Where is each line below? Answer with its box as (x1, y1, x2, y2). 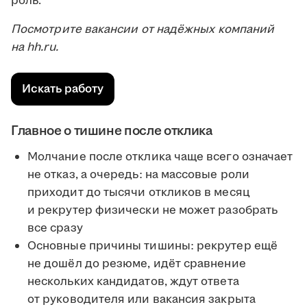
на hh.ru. (11, 39, 58, 56)
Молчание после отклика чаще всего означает (27, 149, 293, 166)
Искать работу (22, 81, 103, 98)
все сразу (27, 220, 83, 237)
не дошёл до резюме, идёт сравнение (27, 256, 246, 273)
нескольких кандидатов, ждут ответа (27, 273, 239, 291)
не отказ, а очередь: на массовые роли (27, 167, 249, 184)
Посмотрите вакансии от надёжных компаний (11, 21, 275, 38)
